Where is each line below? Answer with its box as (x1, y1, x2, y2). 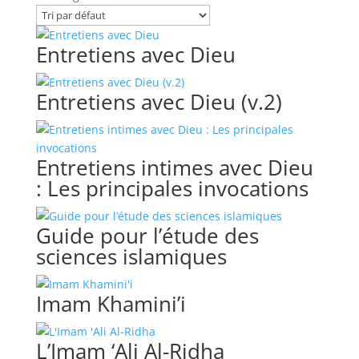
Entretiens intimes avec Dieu (35, 153, 313, 182)
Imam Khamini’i (35, 289, 186, 318)
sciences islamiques (35, 242, 227, 271)
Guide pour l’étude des (35, 221, 259, 250)
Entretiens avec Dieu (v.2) (35, 87, 282, 116)
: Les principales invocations (35, 174, 309, 203)
